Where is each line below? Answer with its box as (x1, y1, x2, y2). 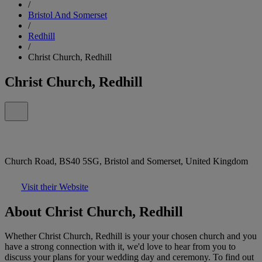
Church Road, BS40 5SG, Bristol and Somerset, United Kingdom (5, 156, 248, 166)
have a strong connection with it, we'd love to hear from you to (5, 242, 236, 252)
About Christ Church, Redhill (5, 204, 183, 219)
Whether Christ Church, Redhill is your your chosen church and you (5, 231, 257, 242)
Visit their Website (21, 181, 88, 192)
